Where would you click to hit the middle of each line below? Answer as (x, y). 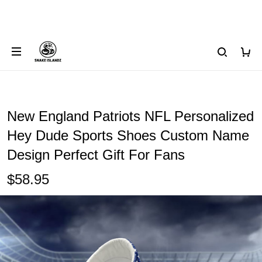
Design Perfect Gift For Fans (96, 155)
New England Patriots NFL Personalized (130, 116)
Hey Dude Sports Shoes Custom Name (128, 135)
